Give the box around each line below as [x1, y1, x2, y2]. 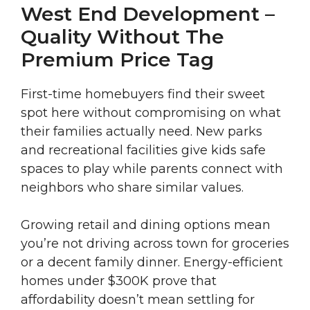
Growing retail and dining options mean [21, 217, 271, 233]
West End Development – [21, 2, 275, 26]
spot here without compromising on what [21, 105, 281, 121]
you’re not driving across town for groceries [21, 236, 289, 252]
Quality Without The [21, 25, 224, 49]
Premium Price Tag [21, 48, 214, 72]
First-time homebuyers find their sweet [21, 86, 265, 102]
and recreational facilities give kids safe [21, 143, 266, 158]
